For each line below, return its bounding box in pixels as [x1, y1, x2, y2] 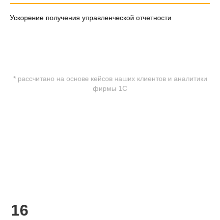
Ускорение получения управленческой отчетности [10, 13, 171, 22]
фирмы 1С [93, 84, 127, 92]
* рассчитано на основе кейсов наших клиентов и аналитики [13, 74, 207, 82]
